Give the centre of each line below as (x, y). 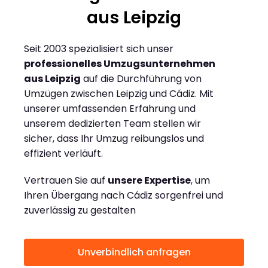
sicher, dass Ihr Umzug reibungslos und (114, 139)
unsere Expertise (149, 181)
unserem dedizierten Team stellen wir (112, 124)
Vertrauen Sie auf (66, 181)
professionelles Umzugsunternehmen (120, 64)
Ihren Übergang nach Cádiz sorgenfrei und (124, 196)
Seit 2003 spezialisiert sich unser (99, 49)
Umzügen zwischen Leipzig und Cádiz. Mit (119, 94)
